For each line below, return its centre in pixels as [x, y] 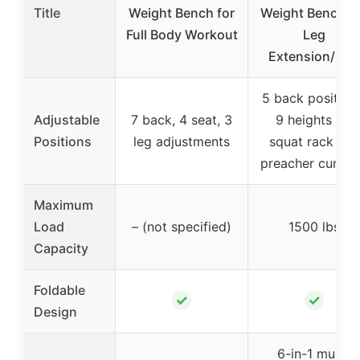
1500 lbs [314, 227]
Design [55, 312]
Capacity [61, 249]
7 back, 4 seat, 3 [182, 120]
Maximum [63, 205]
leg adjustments [182, 142]
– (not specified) [182, 227]
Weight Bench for [182, 13]
